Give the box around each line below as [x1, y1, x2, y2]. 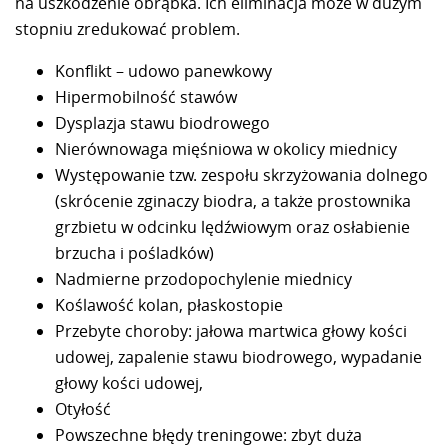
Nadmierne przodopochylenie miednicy [55, 267, 352, 290]
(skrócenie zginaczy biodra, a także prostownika [55, 189, 411, 212]
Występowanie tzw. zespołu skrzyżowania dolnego [55, 163, 428, 186]
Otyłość [55, 397, 111, 420]
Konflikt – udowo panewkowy [55, 59, 272, 82]
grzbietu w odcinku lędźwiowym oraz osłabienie [55, 215, 410, 238]
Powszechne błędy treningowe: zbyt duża [55, 423, 362, 446]
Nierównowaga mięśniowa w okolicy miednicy [55, 137, 397, 160]
